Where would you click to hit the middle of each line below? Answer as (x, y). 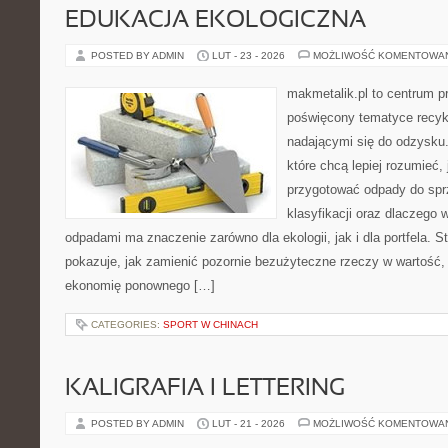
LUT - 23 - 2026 (248, 55)
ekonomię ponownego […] (140, 285)
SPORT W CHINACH (210, 324)
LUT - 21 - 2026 (248, 423)
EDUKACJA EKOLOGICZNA (215, 21)
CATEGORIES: (127, 324)
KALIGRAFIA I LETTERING (205, 389)
